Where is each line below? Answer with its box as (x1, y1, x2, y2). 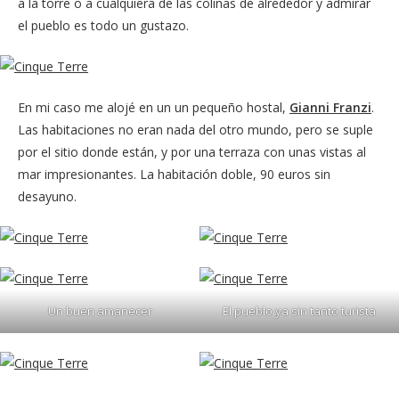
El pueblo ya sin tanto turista (223, 302, 376, 319)
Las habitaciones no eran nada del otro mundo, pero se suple (18, 120, 373, 138)
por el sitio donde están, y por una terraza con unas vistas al (18, 142, 366, 160)
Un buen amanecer (47, 302, 152, 319)
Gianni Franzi (289, 98, 371, 116)
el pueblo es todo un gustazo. (18, 16, 189, 34)
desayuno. (18, 187, 77, 205)
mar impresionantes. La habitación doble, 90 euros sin (18, 165, 330, 183)
